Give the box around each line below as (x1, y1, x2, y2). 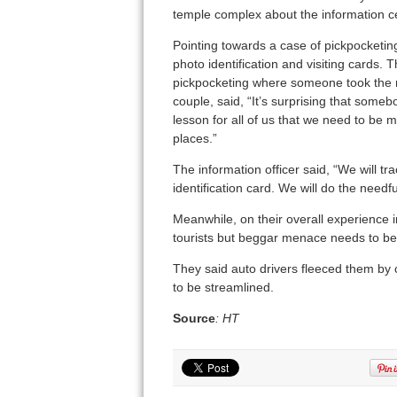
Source (172, 311, 215, 326)
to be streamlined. (172, 280, 274, 295)
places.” (172, 131, 217, 146)
